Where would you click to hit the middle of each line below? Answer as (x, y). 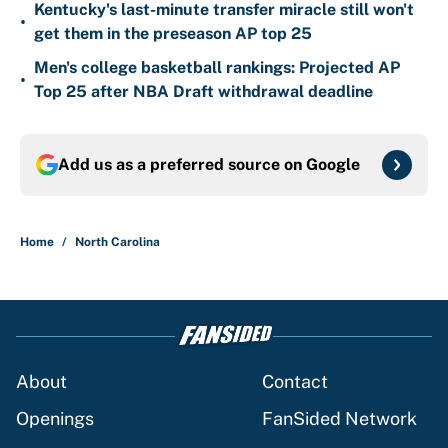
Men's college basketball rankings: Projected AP (217, 68)
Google (333, 165)
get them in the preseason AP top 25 (173, 34)
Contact (295, 382)
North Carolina (117, 242)
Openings (55, 419)
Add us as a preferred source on (182, 165)
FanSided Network (339, 419)
